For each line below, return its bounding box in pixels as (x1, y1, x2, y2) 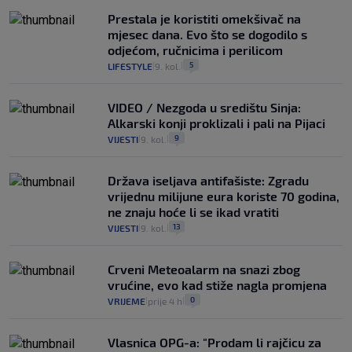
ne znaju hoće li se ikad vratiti (108, 204, 279, 220)
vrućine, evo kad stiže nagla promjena (108, 277, 327, 293)
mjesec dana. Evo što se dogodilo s (108, 27, 307, 42)
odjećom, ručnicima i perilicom (108, 42, 283, 58)
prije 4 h (148, 295, 182, 307)
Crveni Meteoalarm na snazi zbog (108, 262, 300, 277)
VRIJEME (108, 295, 145, 307)
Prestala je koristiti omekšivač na (108, 11, 301, 27)
